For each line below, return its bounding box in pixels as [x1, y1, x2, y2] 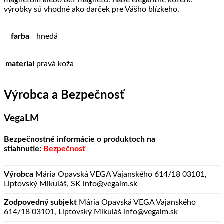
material [5, 60, 34, 68]
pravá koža [36, 60, 74, 68]
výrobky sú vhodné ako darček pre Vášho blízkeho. [4, 5, 179, 14]
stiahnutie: [4, 145, 41, 153]
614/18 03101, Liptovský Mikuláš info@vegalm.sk [4, 207, 178, 216]
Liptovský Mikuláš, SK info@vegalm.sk [4, 179, 137, 188]
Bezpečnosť [43, 145, 85, 153]
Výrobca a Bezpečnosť [4, 89, 124, 102]
